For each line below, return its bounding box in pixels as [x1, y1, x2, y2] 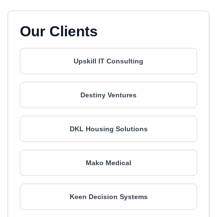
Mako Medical [86, 159, 131, 167]
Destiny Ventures [80, 91, 137, 99]
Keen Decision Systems [69, 193, 148, 201]
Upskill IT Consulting [74, 57, 143, 65]
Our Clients [20, 23, 98, 39]
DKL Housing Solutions [69, 125, 148, 133]
